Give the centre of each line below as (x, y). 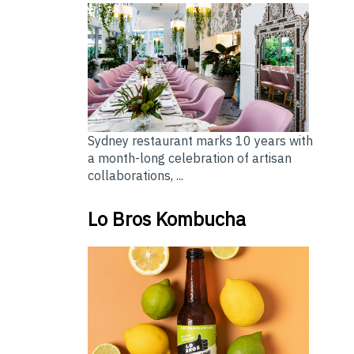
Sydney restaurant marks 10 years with (200, 140)
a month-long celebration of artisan (189, 158)
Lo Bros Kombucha (166, 218)
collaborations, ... (135, 175)
